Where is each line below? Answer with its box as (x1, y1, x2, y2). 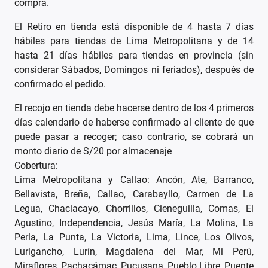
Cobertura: (14, 160, 58, 172)
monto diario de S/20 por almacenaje (14, 145, 172, 157)
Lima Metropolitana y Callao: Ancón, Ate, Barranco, (14, 174, 254, 186)
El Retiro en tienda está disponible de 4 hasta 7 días (14, 21, 254, 33)
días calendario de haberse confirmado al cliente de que (14, 117, 254, 129)
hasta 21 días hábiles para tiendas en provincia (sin (14, 50, 254, 62)
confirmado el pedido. (14, 78, 106, 90)
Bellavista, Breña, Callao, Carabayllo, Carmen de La (14, 188, 254, 200)
